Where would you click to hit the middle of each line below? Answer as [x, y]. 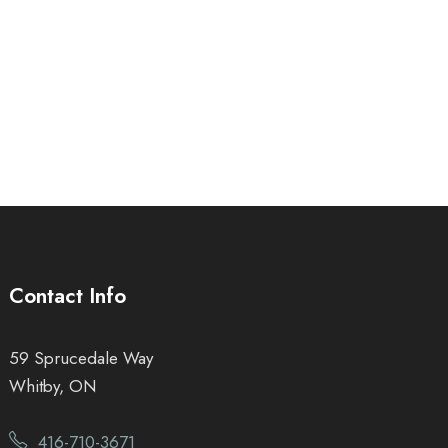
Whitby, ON [53, 385]
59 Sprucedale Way [81, 357]
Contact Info [68, 295]
